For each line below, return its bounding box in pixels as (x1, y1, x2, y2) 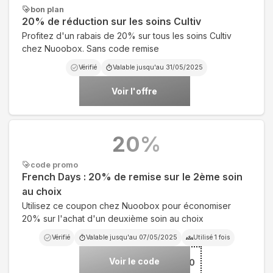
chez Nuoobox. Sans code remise (22, 43, 159, 54)
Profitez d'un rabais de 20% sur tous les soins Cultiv (22, 30, 232, 41)
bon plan (30, 4, 64, 14)
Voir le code (109, 255, 160, 266)
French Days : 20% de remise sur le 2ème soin (22, 171, 243, 183)
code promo (30, 160, 78, 169)
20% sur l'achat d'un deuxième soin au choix (22, 213, 204, 224)
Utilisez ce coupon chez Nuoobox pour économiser (22, 200, 231, 211)
